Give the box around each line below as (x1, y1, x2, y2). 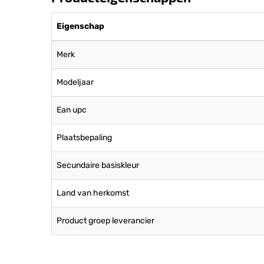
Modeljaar (57, 77, 94, 87)
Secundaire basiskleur (57, 160, 139, 170)
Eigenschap (57, 21, 104, 31)
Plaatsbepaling (57, 133, 112, 143)
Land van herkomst (57, 188, 129, 198)
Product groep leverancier (57, 216, 154, 226)
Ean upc (57, 105, 87, 115)
